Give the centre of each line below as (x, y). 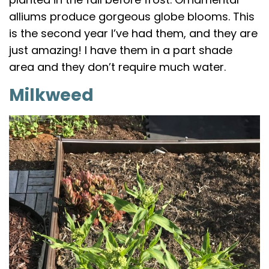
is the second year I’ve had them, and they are (133, 33)
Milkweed (51, 95)
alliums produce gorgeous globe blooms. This (132, 16)
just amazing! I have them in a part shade (121, 50)
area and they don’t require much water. (117, 67)
